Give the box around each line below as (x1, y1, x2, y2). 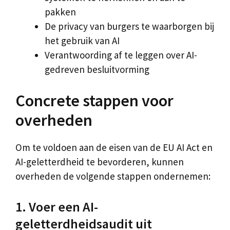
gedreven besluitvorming (45, 63, 149, 75)
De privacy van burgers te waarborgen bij (45, 20, 214, 32)
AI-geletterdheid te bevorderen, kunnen (15, 156, 184, 168)
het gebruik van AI (45, 34, 120, 47)
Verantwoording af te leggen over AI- (45, 48, 197, 61)
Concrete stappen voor (15, 90, 174, 111)
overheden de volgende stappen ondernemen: (15, 170, 210, 182)
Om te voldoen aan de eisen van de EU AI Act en (15, 141, 213, 154)
